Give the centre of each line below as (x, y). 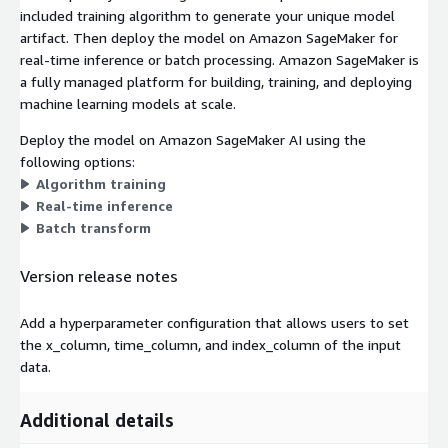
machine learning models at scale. (128, 103)
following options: (77, 161)
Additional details (97, 420)
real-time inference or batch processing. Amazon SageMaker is (219, 59)
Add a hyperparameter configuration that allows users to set (214, 323)
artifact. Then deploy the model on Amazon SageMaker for (209, 37)
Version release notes (99, 275)
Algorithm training (101, 183)
